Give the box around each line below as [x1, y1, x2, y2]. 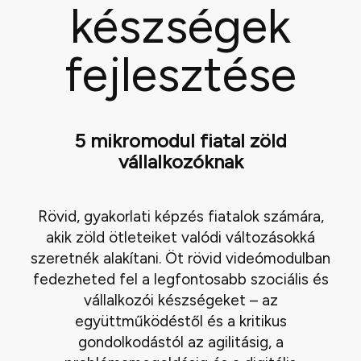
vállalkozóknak [118, 150, 243, 174]
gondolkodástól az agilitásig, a [77, 333, 284, 352]
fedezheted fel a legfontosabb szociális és [32, 270, 329, 289]
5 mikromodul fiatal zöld [74, 129, 287, 153]
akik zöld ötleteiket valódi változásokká [46, 228, 315, 247]
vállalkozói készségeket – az [83, 291, 278, 310]
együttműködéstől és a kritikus [74, 312, 287, 331]
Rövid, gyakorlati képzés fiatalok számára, [37, 207, 324, 226]
